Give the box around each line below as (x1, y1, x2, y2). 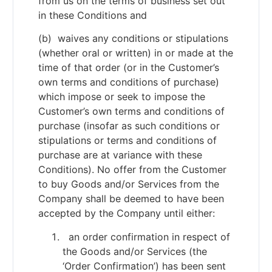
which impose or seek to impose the (38, 90, 205, 103)
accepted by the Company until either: (38, 207, 215, 220)
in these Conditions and (38, 9, 147, 22)
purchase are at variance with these (38, 149, 202, 161)
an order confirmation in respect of (63, 230, 230, 243)
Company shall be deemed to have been (38, 192, 224, 205)
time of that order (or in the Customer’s (38, 61, 219, 74)
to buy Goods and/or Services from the (38, 178, 219, 191)
